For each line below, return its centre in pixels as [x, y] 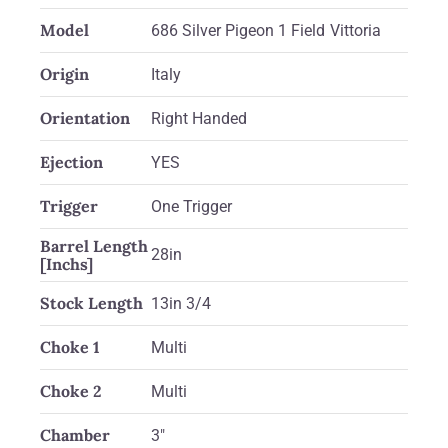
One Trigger [192, 207]
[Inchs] [66, 264]
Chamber [75, 435]
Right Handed [199, 119]
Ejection [71, 162]
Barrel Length [94, 246]
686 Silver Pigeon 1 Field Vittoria [266, 31]
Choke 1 [70, 347]
